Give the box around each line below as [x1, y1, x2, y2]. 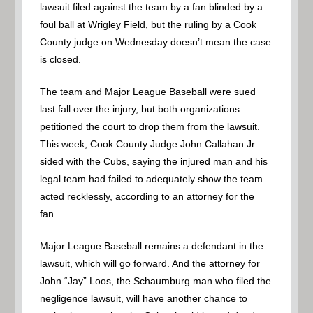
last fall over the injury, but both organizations [40, 103, 240, 115]
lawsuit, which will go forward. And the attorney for [40, 257, 261, 269]
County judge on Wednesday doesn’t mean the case [40, 36, 272, 48]
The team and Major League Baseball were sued [40, 85, 256, 97]
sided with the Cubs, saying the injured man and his [40, 155, 268, 167]
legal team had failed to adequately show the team [40, 173, 263, 184]
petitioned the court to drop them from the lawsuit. [40, 120, 261, 132]
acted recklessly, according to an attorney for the [40, 190, 255, 202]
